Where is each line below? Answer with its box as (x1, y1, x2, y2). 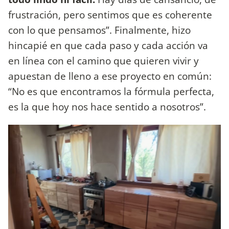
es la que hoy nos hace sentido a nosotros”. (8, 100, 209, 114)
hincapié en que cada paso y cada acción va (8, 38, 208, 53)
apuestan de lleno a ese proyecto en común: (8, 69, 212, 83)
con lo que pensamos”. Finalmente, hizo (8, 23, 191, 37)
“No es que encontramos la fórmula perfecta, (8, 84, 214, 99)
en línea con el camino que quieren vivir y (8, 54, 199, 68)
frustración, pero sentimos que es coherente (8, 8, 212, 22)
